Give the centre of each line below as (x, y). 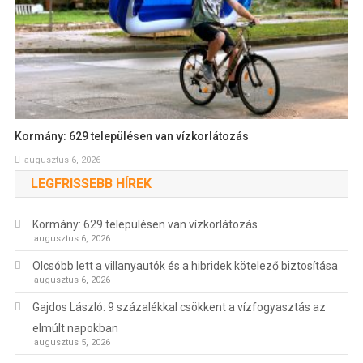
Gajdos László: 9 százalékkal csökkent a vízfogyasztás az (179, 307)
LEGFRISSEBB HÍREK (91, 184)
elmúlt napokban (75, 329)
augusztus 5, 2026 (72, 343)
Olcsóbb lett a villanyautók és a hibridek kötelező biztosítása (185, 266)
